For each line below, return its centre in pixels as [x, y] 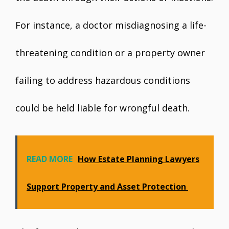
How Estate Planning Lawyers [139, 159]
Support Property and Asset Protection [107, 187]
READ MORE [50, 159]
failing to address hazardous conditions [103, 80]
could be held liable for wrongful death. [102, 108]
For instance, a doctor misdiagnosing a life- [111, 25]
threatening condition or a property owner [110, 53]
